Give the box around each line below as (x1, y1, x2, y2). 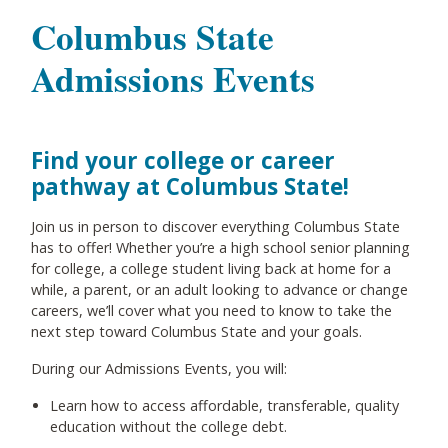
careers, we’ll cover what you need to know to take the (31, 301, 392, 320)
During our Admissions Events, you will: (31, 359, 291, 378)
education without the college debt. (50, 417, 292, 436)
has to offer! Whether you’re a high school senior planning (31, 238, 410, 257)
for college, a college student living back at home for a (31, 259, 391, 278)
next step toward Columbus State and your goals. (31, 322, 366, 341)
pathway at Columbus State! (31, 171, 355, 202)
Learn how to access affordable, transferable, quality (50, 396, 400, 415)
